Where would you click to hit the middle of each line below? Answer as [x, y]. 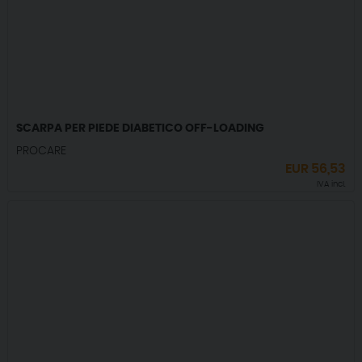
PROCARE [41, 152]
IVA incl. [332, 185]
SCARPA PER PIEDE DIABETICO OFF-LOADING [140, 129]
